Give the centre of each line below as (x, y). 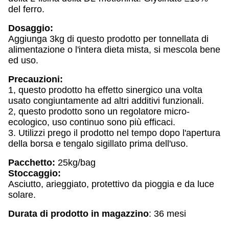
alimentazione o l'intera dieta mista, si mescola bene (114, 50)
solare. (22, 195)
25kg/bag (75, 163)
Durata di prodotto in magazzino (78, 214)
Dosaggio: (31, 28)
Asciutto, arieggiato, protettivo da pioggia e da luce (111, 184)
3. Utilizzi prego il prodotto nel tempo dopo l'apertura (114, 133)
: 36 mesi (167, 214)
